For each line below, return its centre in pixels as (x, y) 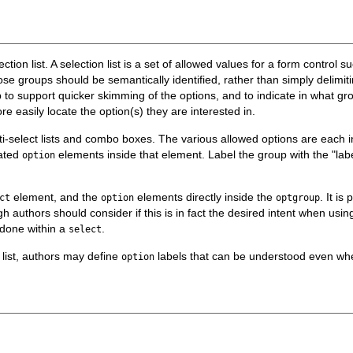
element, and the (56, 197)
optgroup (298, 198)
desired (247, 213)
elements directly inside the (205, 197)
